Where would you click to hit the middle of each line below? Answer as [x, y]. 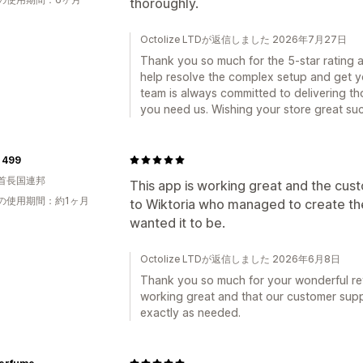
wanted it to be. [177, 222]
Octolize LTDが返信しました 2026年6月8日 [240, 258]
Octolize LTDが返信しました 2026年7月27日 [243, 39]
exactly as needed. [190, 312]
